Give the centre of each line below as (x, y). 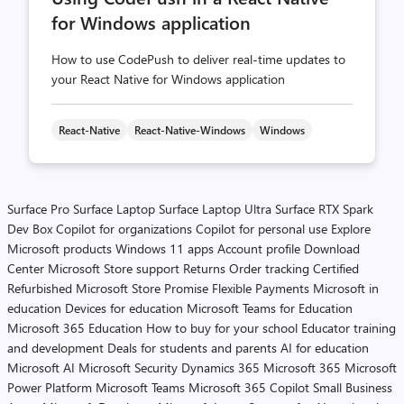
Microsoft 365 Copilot (249, 387)
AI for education (325, 348)
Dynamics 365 (220, 367)
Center (26, 268)
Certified (336, 268)
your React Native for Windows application (168, 79)
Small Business (353, 387)
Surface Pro (38, 209)
